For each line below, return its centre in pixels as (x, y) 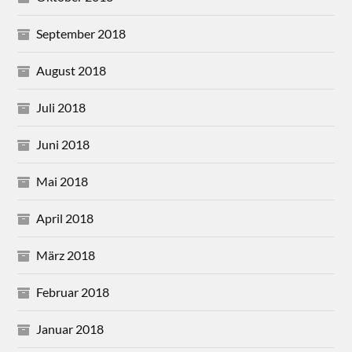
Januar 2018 (70, 329)
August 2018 (71, 71)
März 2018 (66, 255)
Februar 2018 (73, 292)
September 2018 (81, 34)
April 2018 (65, 218)
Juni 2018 (63, 145)
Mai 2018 (62, 181)
